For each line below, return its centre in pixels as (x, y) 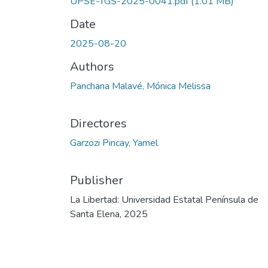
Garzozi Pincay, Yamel (114, 143)
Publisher (97, 181)
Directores (98, 124)
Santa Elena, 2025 (109, 214)
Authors (92, 67)
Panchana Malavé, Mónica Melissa (140, 86)
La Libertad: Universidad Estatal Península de (164, 200)
